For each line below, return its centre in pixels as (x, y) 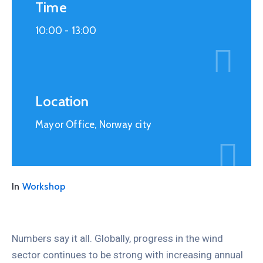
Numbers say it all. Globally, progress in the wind (117, 238)
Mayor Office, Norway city (93, 124)
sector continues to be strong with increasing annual (127, 254)
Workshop (44, 186)
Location (62, 101)
